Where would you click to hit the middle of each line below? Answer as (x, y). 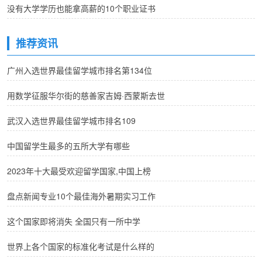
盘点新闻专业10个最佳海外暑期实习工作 (81, 196)
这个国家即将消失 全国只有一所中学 (74, 221)
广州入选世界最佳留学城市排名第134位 (80, 70)
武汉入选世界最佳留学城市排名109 (71, 120)
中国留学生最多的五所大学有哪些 (68, 145)
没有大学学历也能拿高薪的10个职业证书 (81, 8)
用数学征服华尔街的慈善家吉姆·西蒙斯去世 (86, 95)
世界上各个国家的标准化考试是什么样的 (81, 246)
